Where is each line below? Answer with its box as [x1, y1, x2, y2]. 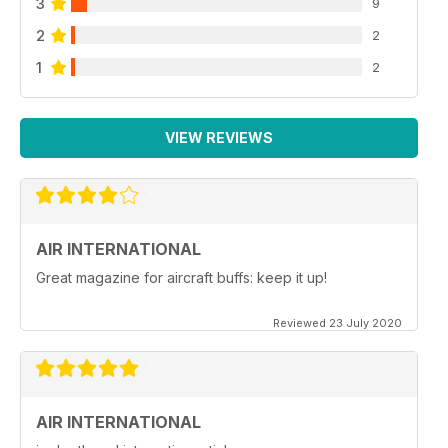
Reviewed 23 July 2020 [273, 315, 402, 330]
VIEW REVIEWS [165, 128, 273, 146]
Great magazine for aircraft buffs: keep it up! [36, 268, 327, 286]
